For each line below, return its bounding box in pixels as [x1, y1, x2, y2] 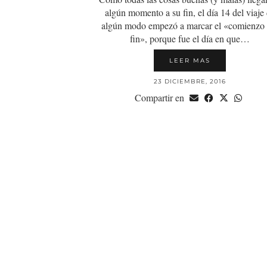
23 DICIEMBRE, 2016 [154, 77, 226, 86]
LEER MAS [169, 57, 211, 65]
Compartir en [135, 91, 187, 104]
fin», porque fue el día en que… [130, 32, 250, 45]
